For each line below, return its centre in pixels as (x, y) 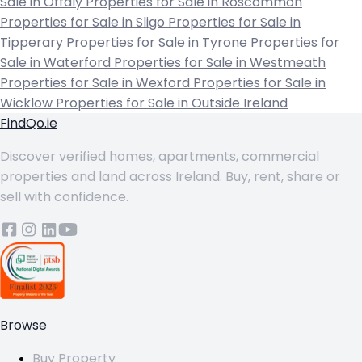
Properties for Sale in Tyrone (158, 43)
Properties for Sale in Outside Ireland (172, 103)
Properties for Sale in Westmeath (220, 63)
